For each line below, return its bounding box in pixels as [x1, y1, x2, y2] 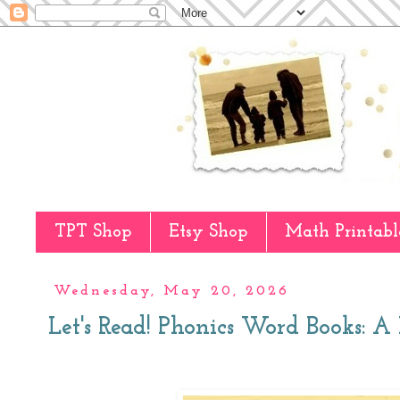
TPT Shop [54, 223, 131, 241]
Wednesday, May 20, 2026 [54, 284, 290, 298]
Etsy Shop [169, 223, 247, 241]
